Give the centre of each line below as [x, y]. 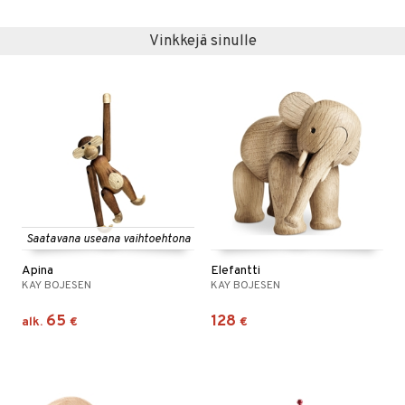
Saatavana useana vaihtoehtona [108, 240]
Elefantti [235, 271]
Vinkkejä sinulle [202, 41]
